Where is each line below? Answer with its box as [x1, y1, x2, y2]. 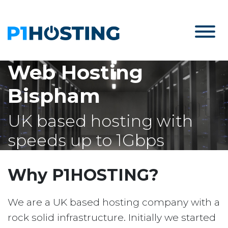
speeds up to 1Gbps [8, 130, 164, 151]
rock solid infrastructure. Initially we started [8, 212, 216, 224]
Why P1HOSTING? [8, 165, 159, 185]
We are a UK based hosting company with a [8, 196, 220, 209]
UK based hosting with [8, 111, 193, 131]
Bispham [8, 83, 100, 108]
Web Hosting [8, 60, 143, 85]
